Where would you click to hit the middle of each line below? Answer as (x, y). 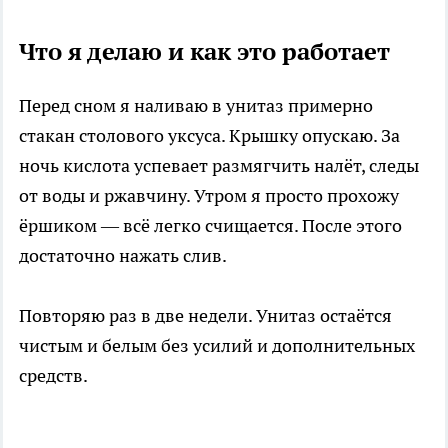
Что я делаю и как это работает (204, 51)
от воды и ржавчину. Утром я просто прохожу (209, 195)
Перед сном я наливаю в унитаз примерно (196, 105)
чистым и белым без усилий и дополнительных (217, 345)
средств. (53, 375)
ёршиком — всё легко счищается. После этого (210, 225)
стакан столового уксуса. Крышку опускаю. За (209, 135)
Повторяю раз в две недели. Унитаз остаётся (205, 315)
